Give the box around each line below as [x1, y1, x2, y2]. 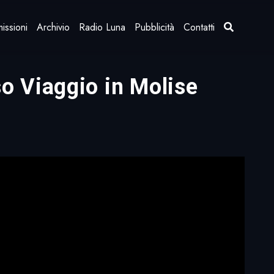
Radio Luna [79, 20, 126, 34]
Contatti [183, 20, 215, 34]
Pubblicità [135, 20, 175, 34]
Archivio [37, 20, 70, 34]
